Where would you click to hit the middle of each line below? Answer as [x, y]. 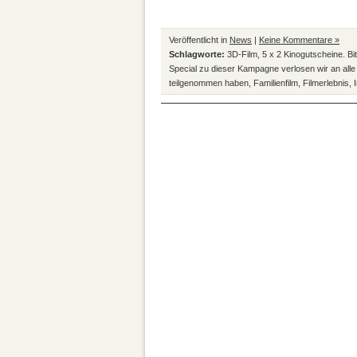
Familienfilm [276, 83]
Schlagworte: [197, 54]
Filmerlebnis [326, 83]
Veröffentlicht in [199, 40]
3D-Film [242, 54]
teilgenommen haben [209, 83]
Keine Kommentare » [299, 40]
